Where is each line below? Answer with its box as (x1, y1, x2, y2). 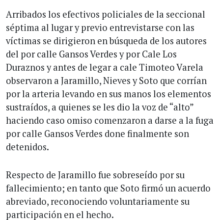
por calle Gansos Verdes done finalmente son (6, 127, 189, 139)
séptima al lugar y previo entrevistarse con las (6, 21, 194, 33)
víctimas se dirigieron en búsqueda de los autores (6, 34, 207, 47)
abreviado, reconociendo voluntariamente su (6, 195, 190, 207)
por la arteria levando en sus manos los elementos (6, 87, 211, 100)
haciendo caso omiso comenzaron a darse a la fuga (6, 114, 214, 126)
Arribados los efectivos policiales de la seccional (6, 8, 205, 20)
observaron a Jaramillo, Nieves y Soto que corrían (6, 74, 207, 86)
